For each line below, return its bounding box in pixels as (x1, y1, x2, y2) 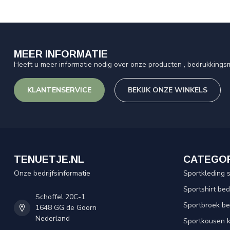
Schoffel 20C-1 (35, 192, 85, 202)
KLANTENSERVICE (27, 85, 91, 95)
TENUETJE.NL (14, 154, 84, 165)
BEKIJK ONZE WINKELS (128, 85, 207, 95)
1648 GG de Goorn (35, 203, 97, 213)
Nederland (35, 214, 70, 223)
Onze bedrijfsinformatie (14, 168, 90, 178)
